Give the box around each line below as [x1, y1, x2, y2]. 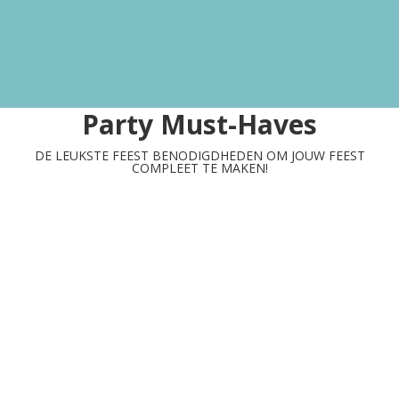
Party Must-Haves [82, 105, 317, 142]
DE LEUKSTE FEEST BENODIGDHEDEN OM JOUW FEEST [34, 146, 365, 164]
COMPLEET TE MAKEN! [131, 159, 268, 176]
